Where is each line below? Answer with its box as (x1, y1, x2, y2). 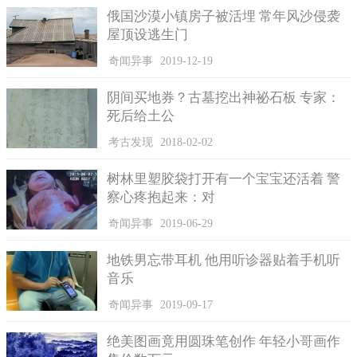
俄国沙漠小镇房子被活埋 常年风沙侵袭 (107, 9, 340, 25)
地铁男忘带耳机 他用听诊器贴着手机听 (107, 253, 340, 269)
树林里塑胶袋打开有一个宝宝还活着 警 (107, 171, 340, 187)
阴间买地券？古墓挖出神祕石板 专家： (107, 90, 340, 106)
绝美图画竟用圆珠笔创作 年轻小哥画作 (107, 334, 340, 350)
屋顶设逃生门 (107, 27, 188, 43)
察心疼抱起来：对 (107, 190, 215, 206)
